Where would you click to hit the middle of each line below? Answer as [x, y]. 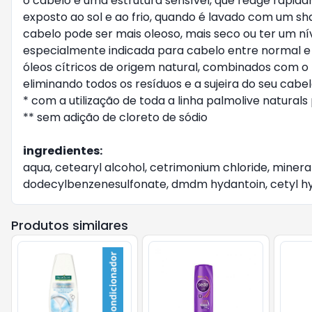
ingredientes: [63, 151]
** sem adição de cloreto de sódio [115, 117]
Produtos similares [70, 225]
